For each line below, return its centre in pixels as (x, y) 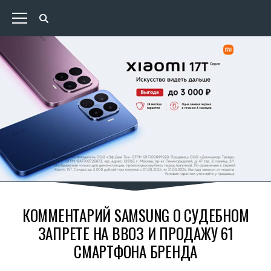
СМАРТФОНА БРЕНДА (135, 251)
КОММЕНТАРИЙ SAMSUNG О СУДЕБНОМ (135, 215)
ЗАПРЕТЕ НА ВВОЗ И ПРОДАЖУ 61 (135, 233)
